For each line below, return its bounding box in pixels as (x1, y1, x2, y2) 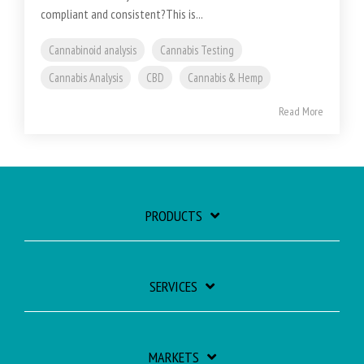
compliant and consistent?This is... (41, 6, 203, 23)
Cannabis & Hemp (188, 70, 262, 86)
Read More (279, 104, 323, 119)
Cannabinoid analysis (49, 42, 136, 58)
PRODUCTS (145, 206, 202, 226)
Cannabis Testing (160, 42, 234, 58)
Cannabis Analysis (49, 70, 123, 86)
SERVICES (149, 277, 197, 297)
